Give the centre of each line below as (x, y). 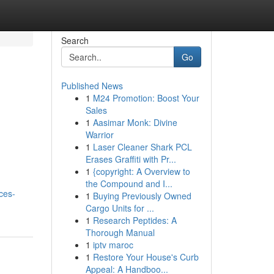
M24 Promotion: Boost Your (146, 98)
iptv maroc (113, 245)
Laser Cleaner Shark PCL (142, 147)
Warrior (99, 135)
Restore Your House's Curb (146, 257)
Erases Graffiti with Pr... (131, 159)
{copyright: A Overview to (141, 171)
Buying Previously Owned (142, 196)
